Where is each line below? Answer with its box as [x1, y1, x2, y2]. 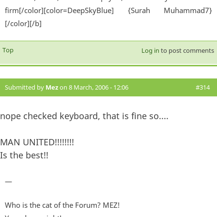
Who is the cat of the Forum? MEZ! [5, 200, 120, 210]
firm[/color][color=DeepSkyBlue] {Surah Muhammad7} [5, 5, 212, 15]
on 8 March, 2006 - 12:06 [58, 82, 128, 92]
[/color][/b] [5, 18, 42, 28]
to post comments [159, 46, 214, 55]
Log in [141, 46, 159, 55]
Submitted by [5, 82, 46, 92]
